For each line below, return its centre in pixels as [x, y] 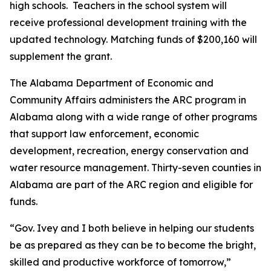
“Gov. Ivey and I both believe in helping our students [132, 228]
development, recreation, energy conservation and [129, 151]
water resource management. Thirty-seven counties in [135, 168]
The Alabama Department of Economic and [112, 83]
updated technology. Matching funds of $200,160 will [133, 39]
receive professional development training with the [128, 22]
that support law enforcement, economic [104, 134]
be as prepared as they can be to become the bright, [133, 245]
